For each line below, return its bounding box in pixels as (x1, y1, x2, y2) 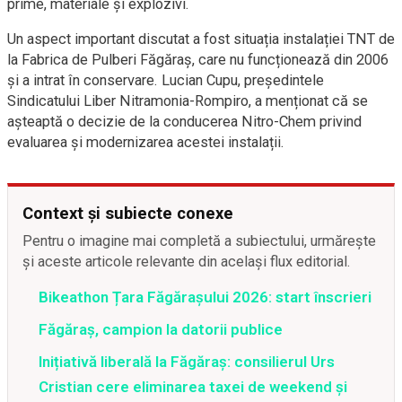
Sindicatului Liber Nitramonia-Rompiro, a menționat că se (7, 92, 368, 109)
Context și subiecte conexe (22, 203, 233, 223)
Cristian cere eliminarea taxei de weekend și (39, 377, 347, 396)
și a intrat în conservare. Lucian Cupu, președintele (7, 71, 324, 89)
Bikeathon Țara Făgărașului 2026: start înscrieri (39, 287, 371, 306)
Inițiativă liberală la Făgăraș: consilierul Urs (39, 352, 335, 371)
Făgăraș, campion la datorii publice (39, 319, 283, 338)
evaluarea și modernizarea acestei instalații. (7, 133, 284, 151)
